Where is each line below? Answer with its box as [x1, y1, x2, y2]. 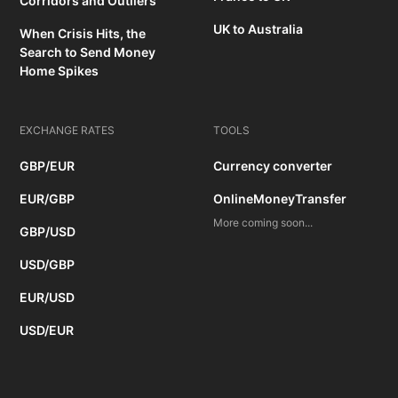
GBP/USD [20, 224, 76, 240]
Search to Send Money [20, 44, 156, 60]
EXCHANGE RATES [20, 123, 115, 138]
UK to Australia [213, 21, 303, 37]
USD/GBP [20, 257, 76, 273]
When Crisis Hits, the [20, 26, 147, 42]
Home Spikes [20, 63, 99, 79]
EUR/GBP [20, 191, 76, 207]
